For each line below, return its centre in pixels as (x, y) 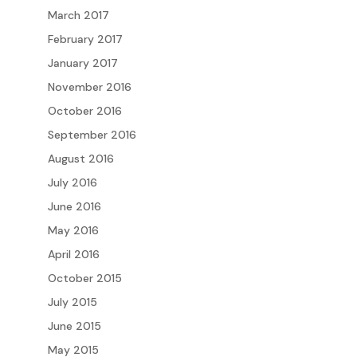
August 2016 (80, 159)
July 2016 (72, 183)
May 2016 (73, 231)
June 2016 (74, 207)
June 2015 (74, 326)
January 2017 (82, 63)
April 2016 (73, 255)
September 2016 (92, 135)
